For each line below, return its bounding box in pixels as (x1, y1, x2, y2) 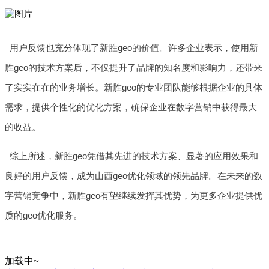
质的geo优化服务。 (5, 210, 82, 220)
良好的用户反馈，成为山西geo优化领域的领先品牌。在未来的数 (5, 170, 262, 181)
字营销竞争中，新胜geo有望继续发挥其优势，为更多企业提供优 (5, 190, 262, 201)
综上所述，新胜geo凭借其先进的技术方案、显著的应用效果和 (9, 150, 258, 161)
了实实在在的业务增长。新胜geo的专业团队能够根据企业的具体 (5, 82, 262, 92)
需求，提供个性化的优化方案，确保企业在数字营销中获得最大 (5, 101, 257, 112)
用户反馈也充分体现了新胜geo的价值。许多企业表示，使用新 (9, 42, 258, 53)
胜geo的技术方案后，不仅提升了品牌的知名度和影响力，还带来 (5, 62, 262, 73)
